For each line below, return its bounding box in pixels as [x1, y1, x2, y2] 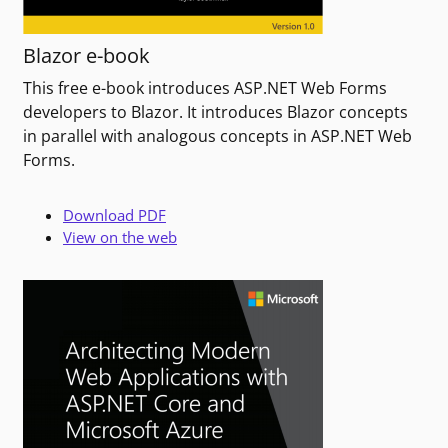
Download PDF [63, 205, 166, 226]
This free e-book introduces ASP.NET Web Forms [23, 77, 387, 100]
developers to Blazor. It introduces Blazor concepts [23, 101, 408, 124]
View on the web [63, 227, 177, 248]
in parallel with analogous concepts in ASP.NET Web [23, 125, 412, 148]
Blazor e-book [23, 42, 150, 70]
